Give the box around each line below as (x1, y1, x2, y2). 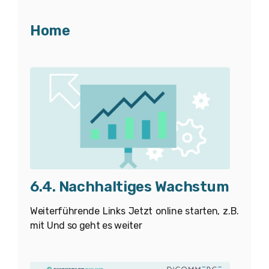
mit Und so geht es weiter (30, 219, 142, 231)
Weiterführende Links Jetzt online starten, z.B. (30, 205, 239, 217)
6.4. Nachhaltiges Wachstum (30, 178, 229, 195)
